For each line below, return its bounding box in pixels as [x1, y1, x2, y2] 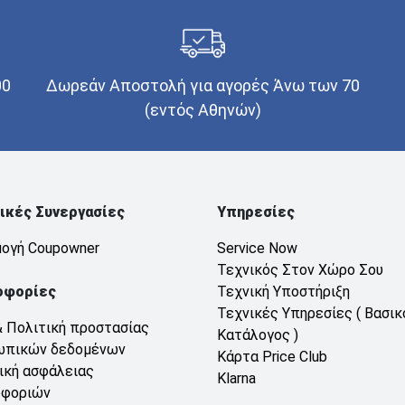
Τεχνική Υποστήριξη [217, 282, 350, 300]
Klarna [217, 369, 256, 387]
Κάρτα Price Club [217, 347, 327, 365]
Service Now [217, 239, 297, 257]
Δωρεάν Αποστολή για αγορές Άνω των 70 [45, 75, 360, 95]
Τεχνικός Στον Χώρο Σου [217, 260, 383, 278]
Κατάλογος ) [217, 325, 298, 344]
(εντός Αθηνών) [144, 99, 261, 119]
